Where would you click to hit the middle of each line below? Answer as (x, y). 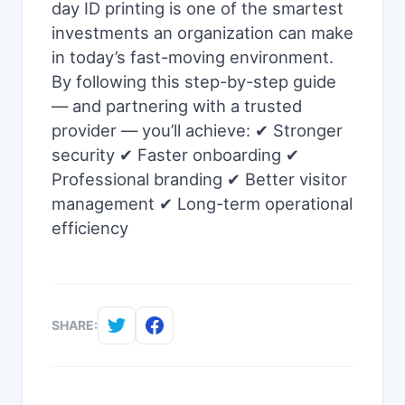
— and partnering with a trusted (177, 106)
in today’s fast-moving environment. (193, 57)
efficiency (90, 228)
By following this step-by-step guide (194, 81)
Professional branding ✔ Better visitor (199, 179)
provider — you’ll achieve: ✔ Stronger (197, 130)
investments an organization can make (202, 33)
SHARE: (75, 325)
